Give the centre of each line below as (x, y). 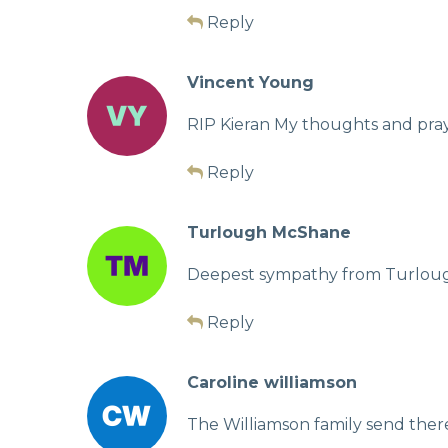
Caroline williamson (272, 382)
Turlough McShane (269, 232)
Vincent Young (250, 82)
